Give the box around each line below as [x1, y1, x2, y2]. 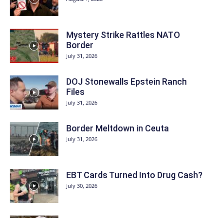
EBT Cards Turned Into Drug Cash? [66, 170, 202, 181]
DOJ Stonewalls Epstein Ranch [66, 76, 187, 87]
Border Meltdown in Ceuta [66, 123, 169, 134]
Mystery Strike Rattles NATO [66, 30, 180, 40]
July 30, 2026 [66, 182, 97, 190]
